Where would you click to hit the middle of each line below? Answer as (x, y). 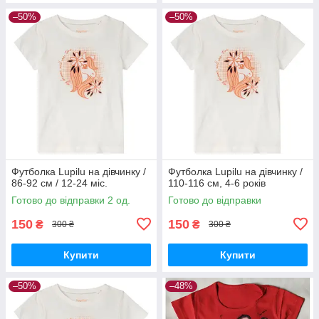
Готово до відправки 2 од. (71, 200)
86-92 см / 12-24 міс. (59, 183)
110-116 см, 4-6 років (217, 183)
